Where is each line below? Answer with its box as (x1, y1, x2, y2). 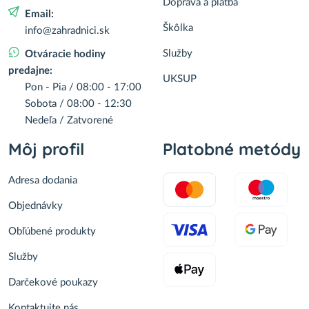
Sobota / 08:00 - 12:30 (25, 99, 132, 109)
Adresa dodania (8, 175, 77, 186)
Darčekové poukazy (8, 277, 98, 288)
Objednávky (8, 201, 63, 211)
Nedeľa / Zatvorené (25, 115, 113, 126)
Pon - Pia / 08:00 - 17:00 (25, 82, 141, 92)
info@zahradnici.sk (25, 26, 110, 36)
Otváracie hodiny (25, 49, 106, 59)
